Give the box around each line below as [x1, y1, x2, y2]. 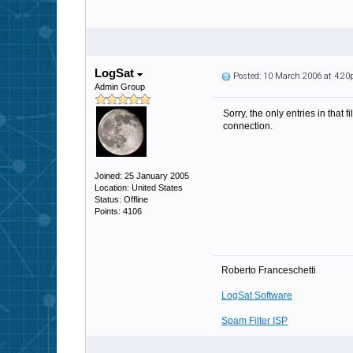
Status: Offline [95, 195, 148, 204]
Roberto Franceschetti [221, 265, 316, 276]
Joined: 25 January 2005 [95, 171, 189, 180]
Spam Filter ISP [221, 315, 288, 326]
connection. [223, 121, 273, 132]
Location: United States [95, 183, 183, 192]
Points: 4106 [95, 206, 142, 216]
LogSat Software [221, 290, 292, 301]
